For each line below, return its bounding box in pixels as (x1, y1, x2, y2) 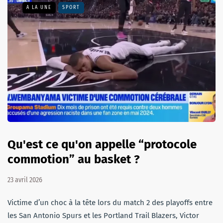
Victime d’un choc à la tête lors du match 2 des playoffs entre (7, 198, 213, 208)
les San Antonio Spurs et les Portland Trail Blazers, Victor (7, 211, 199, 221)
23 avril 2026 (7, 176, 42, 185)
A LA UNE (26, 4, 52, 10)
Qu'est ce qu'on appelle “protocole (7, 137, 197, 152)
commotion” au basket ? (7, 152, 140, 167)
